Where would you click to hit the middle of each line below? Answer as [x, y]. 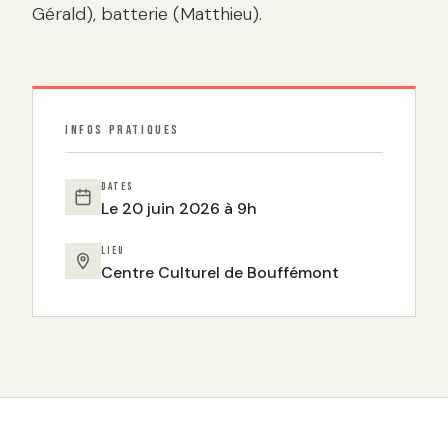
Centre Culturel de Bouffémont [220, 272]
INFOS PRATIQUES [122, 129]
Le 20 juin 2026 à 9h [179, 209]
